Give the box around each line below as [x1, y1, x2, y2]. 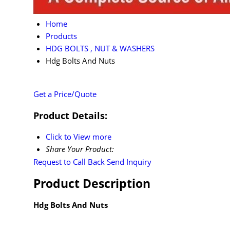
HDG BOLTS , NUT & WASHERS [46, 43, 155, 53]
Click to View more [46, 131, 111, 142]
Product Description [33, 175, 150, 191]
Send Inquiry [107, 157, 151, 167]
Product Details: [33, 109, 107, 122]
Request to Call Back [33, 157, 105, 167]
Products [46, 30, 77, 41]
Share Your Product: [46, 144, 114, 155]
